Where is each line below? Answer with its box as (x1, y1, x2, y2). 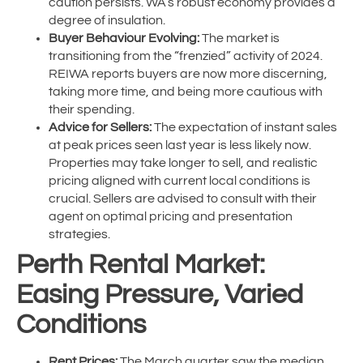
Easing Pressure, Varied (16, 280, 303, 310)
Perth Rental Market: (16, 250, 265, 280)
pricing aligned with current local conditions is (49, 174, 310, 188)
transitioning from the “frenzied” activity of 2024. (49, 49, 322, 63)
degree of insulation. (49, 14, 165, 28)
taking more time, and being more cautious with (49, 85, 322, 99)
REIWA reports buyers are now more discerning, (49, 67, 327, 81)
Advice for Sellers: (49, 121, 152, 135)
